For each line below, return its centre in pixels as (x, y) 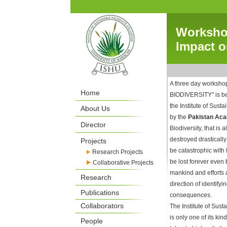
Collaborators (102, 206)
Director (93, 125)
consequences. (191, 195)
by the (179, 117)
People (92, 221)
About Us (95, 108)
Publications (100, 193)
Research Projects (118, 152)
